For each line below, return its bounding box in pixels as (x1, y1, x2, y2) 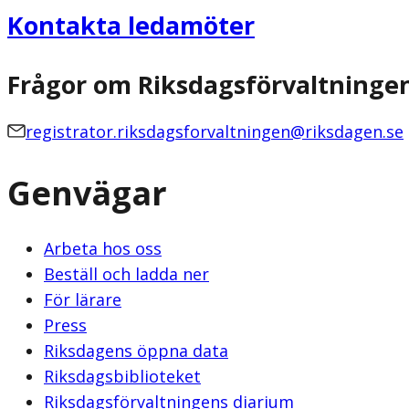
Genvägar (7, 170, 167, 215)
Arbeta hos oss (44, 236, 162, 259)
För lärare (44, 288, 121, 310)
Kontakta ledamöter (7, 8, 255, 43)
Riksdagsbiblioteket (44, 364, 201, 387)
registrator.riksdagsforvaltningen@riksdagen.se (26, 121, 404, 143)
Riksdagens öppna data (44, 339, 228, 362)
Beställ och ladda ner (44, 262, 209, 285)
